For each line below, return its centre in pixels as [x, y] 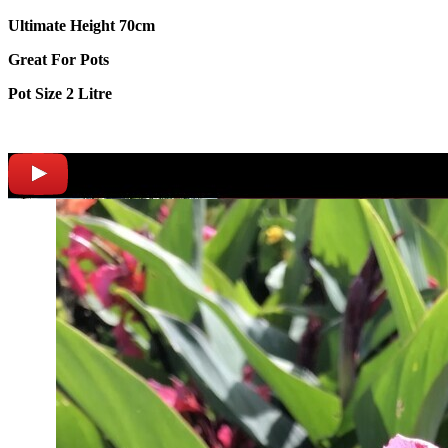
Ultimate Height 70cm [81, 25]
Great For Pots [58, 59]
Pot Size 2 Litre [60, 93]
